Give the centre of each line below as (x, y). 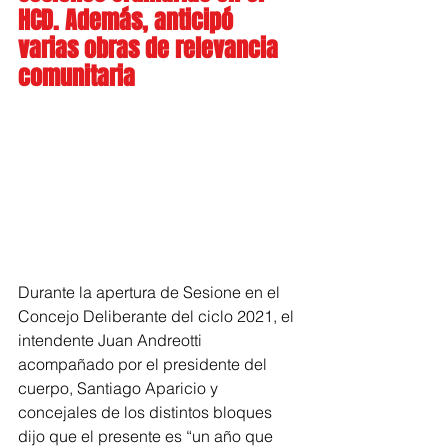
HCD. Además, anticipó (128, 20)
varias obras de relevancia (151, 48)
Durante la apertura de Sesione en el (151, 292)
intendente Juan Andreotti (112, 340)
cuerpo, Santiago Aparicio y (120, 388)
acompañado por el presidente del (144, 364)
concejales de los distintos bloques (147, 412)
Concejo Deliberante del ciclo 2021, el (158, 316)
